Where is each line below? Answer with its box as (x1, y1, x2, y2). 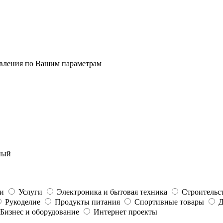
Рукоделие (5, 197, 40, 206)
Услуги (18, 187, 42, 196)
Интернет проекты (94, 207, 157, 216)
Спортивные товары (134, 197, 204, 206)
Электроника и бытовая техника (57, 187, 167, 196)
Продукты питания (55, 197, 120, 206)
